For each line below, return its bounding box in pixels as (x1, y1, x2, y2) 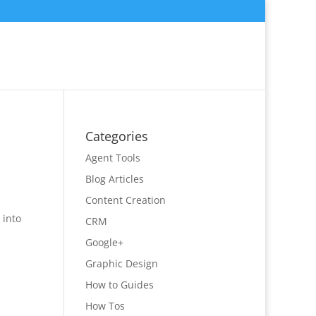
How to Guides (85, 278, 154, 291)
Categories (85, 128, 148, 145)
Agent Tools (85, 151, 140, 164)
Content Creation (85, 193, 166, 207)
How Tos (85, 299, 125, 312)
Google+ (85, 236, 123, 249)
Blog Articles (85, 172, 144, 186)
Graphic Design (85, 257, 158, 270)
